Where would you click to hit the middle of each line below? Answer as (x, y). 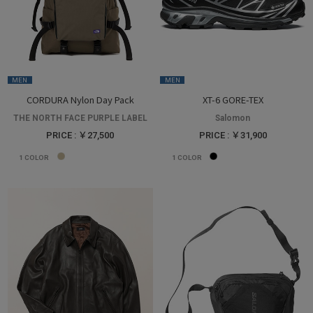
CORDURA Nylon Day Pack (80, 99)
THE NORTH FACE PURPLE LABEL (80, 118)
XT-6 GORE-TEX (233, 99)
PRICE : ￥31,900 (233, 136)
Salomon (233, 118)
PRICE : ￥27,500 (80, 136)
